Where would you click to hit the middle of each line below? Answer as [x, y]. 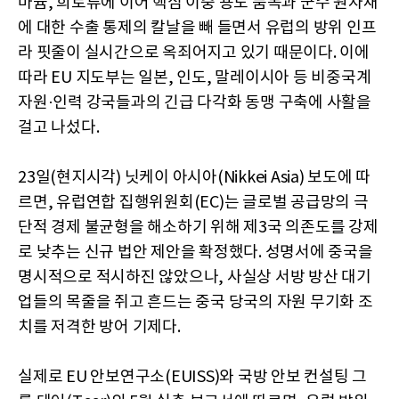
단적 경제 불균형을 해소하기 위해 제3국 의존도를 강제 [198, 227]
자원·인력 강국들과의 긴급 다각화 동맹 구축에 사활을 [195, 102]
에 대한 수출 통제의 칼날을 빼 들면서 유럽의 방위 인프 [197, 28]
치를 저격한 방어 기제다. [99, 327]
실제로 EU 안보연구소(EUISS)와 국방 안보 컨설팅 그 [192, 377]
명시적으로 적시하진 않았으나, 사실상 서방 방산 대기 [195, 277]
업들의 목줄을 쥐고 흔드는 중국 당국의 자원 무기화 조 [195, 302]
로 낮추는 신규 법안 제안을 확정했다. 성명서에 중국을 [195, 252]
